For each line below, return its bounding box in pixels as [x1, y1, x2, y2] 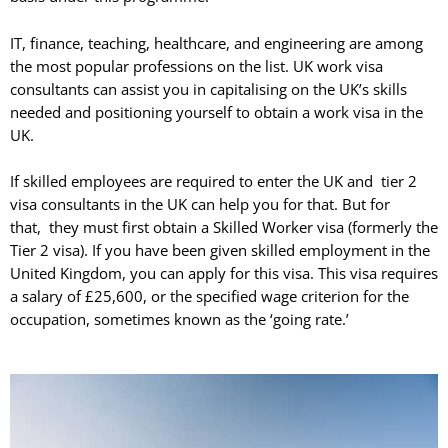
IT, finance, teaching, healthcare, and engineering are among [10, 32, 423, 53]
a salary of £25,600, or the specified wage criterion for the [10, 285, 409, 306]
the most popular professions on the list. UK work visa [10, 55, 383, 76]
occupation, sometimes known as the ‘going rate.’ [10, 308, 349, 329]
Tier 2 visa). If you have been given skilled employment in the [10, 239, 430, 260]
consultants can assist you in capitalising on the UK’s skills [10, 78, 407, 99]
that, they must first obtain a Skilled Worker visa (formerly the [10, 216, 438, 237]
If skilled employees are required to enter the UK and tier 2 [10, 170, 417, 191]
